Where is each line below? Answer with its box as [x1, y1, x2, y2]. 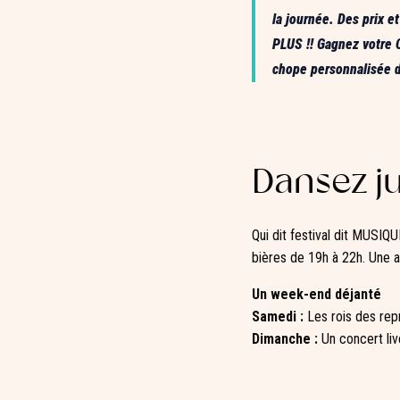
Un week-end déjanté [252, 285, 381, 303]
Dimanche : [252, 329, 318, 347]
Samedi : [252, 307, 304, 325]
